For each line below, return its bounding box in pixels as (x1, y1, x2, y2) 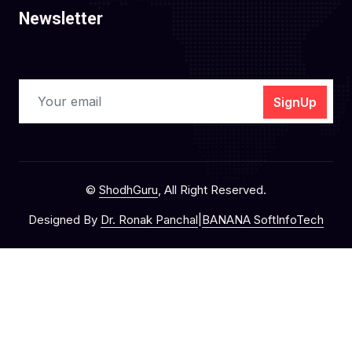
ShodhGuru (99, 182, 158, 197)
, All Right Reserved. (158, 182, 266, 197)
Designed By (28, 212, 101, 227)
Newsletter (19, 9, 103, 28)
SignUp (273, 94, 317, 110)
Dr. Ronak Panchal (101, 212, 198, 227)
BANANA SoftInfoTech (202, 212, 324, 227)
